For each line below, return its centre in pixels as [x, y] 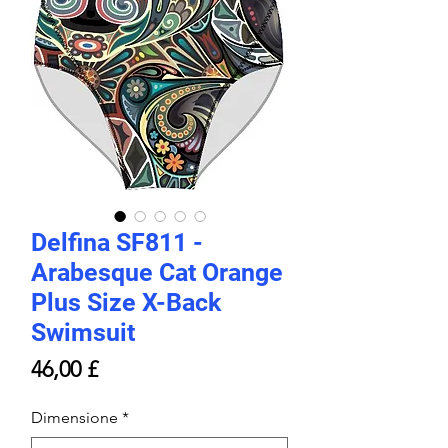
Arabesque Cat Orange [157, 273]
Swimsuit [83, 333]
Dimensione [74, 418]
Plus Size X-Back [126, 303]
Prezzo [128, 369]
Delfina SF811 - [117, 243]
